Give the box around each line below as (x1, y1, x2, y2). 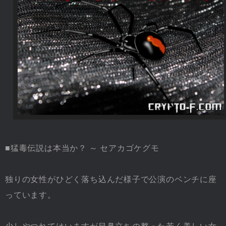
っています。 (5, 190, 56, 199)
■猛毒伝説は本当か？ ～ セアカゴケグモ (5, 143, 159, 152)
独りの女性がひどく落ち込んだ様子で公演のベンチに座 (5, 175, 217, 184)
